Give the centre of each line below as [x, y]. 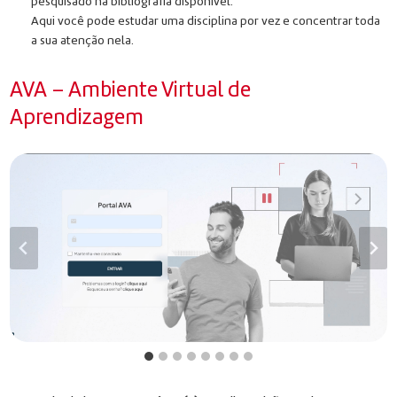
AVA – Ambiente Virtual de [130, 90]
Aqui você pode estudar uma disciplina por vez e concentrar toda [205, 21]
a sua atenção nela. [82, 40]
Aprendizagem [76, 118]
